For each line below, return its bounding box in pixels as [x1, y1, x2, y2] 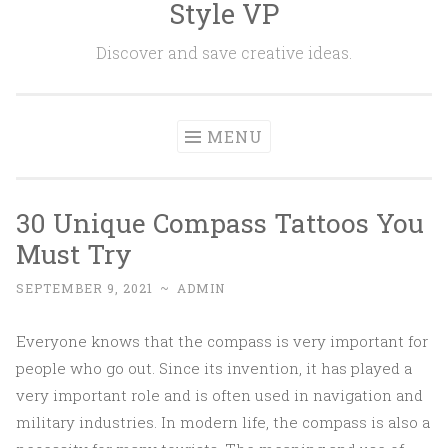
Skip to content [16, 3, 129, 23]
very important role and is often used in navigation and [16, 385, 423, 405]
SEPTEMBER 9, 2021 [16, 280, 153, 296]
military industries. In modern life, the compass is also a [16, 412, 430, 432]
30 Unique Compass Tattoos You [16, 205, 424, 240]
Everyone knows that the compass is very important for [16, 331, 428, 351]
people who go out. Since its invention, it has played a [16, 358, 412, 378]
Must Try [16, 236, 132, 271]
